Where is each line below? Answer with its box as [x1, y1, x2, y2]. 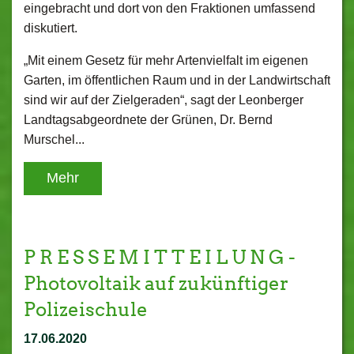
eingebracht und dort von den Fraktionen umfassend [24, 2, 315, 15]
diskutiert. [24, 21, 77, 35]
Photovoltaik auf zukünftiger [24, 272, 288, 295]
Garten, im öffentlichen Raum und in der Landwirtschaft [24, 73, 330, 87]
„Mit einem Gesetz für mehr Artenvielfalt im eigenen [24, 54, 308, 67]
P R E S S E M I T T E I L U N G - [24, 246, 296, 269]
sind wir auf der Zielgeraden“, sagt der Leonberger [24, 93, 303, 107]
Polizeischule [24, 298, 148, 321]
